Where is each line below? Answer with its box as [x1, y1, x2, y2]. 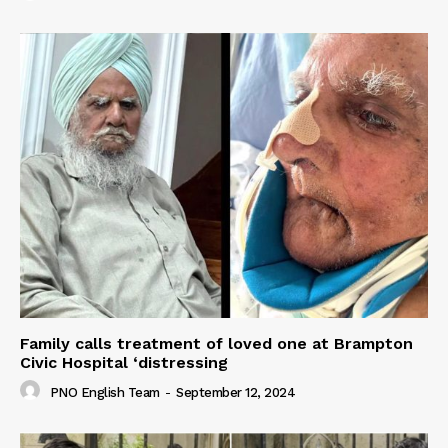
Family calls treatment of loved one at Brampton [20, 334, 413, 354]
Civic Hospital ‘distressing [20, 353, 228, 373]
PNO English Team [49, 384, 160, 400]
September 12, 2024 [176, 384, 295, 400]
